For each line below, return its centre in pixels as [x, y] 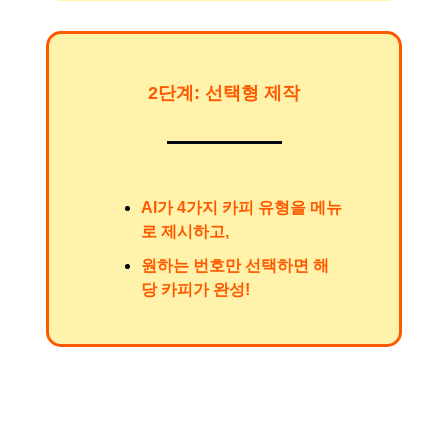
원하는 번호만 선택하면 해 [235, 266]
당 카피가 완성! [195, 290]
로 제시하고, [185, 232]
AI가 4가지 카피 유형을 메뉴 [241, 208]
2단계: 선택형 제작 [224, 93]
